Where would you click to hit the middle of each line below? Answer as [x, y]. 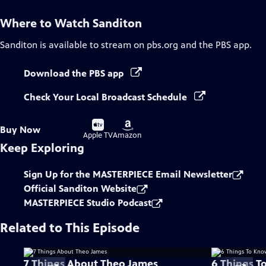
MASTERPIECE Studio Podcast [88, 203]
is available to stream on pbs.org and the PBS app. [145, 45]
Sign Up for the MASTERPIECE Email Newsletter [128, 174]
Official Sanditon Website [80, 189]
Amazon [127, 135]
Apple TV [98, 135]
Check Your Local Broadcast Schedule [107, 97]
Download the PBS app [75, 73]
